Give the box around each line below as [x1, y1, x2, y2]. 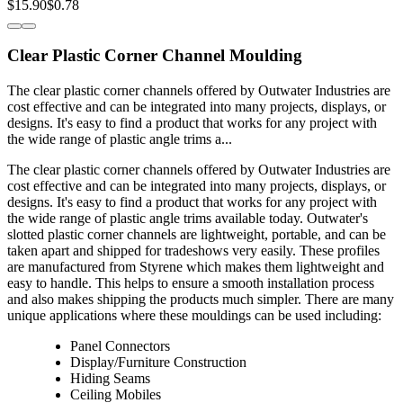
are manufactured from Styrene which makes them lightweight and [7, 259, 384, 275]
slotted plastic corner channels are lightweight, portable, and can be [7, 227, 386, 243]
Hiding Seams [70, 371, 150, 387]
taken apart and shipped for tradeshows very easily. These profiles [7, 243, 380, 259]
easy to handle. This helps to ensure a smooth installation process [7, 275, 374, 291]
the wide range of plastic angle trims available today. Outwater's [7, 210, 368, 227]
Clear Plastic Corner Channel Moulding [7, 46, 302, 66]
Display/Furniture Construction [70, 354, 246, 371]
